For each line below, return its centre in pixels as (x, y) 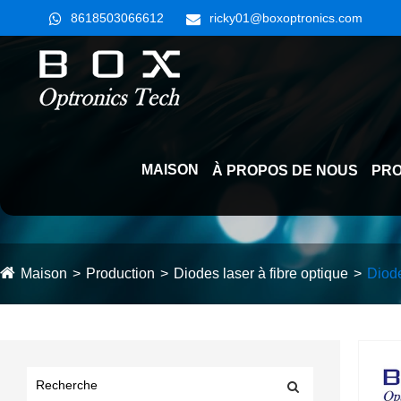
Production (120, 273)
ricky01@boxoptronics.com (286, 18)
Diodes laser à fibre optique (261, 273)
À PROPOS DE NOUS (285, 171)
